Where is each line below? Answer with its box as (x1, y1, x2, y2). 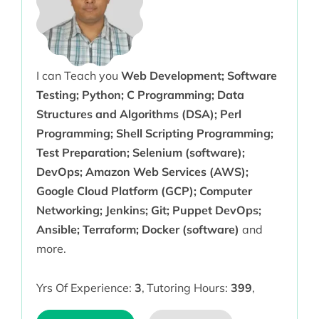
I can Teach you (36, 68, 121, 83)
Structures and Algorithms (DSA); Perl (36, 107, 241, 122)
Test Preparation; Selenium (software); (36, 145, 245, 160)
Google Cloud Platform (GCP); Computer (36, 184, 252, 199)
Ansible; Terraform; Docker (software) (36, 222, 239, 237)
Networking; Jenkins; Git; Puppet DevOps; (36, 203, 261, 218)
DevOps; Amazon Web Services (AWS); (36, 164, 249, 179)
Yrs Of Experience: (36, 281, 135, 296)
